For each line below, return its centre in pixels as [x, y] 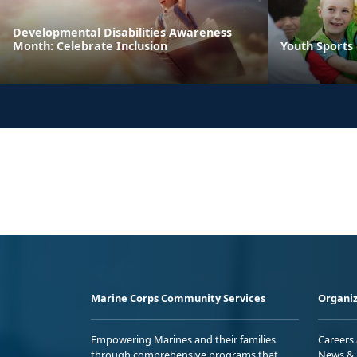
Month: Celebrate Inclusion [90, 46]
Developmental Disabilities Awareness [122, 33]
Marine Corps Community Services [178, 298]
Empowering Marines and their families [183, 340]
